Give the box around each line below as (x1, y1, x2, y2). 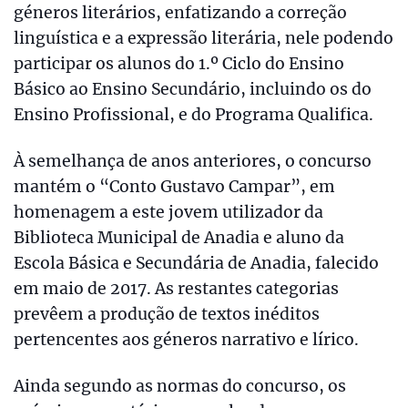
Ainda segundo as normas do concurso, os (14, 375, 346, 396)
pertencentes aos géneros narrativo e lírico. (14, 330, 359, 351)
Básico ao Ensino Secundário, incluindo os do (14, 79, 372, 100)
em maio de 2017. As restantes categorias (14, 279, 339, 300)
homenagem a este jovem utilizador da (14, 202, 323, 223)
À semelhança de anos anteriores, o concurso (14, 151, 372, 172)
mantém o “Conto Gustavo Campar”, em (14, 177, 335, 198)
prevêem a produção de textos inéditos (14, 304, 320, 325)
